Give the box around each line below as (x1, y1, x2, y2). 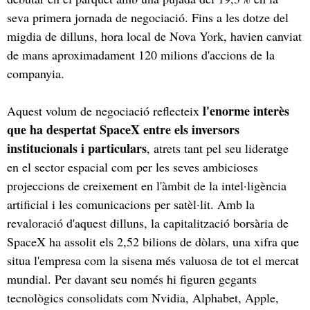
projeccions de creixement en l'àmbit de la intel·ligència (7, 176, 286, 194)
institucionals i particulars (7, 138, 147, 157)
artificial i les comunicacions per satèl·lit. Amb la (7, 195, 255, 212)
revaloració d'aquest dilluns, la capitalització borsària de (7, 214, 289, 231)
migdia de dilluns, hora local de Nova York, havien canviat (7, 27, 302, 44)
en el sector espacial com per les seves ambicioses (7, 158, 258, 175)
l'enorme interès (203, 101, 289, 120)
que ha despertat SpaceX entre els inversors (7, 120, 239, 138)
